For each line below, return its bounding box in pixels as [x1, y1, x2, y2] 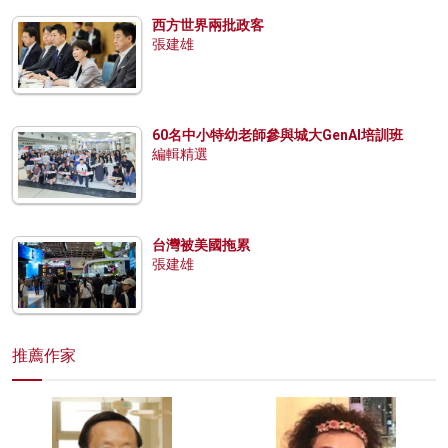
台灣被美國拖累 [152, 236, 250, 253]
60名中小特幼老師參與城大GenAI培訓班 [152, 126, 403, 143]
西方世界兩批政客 [152, 16, 264, 33]
